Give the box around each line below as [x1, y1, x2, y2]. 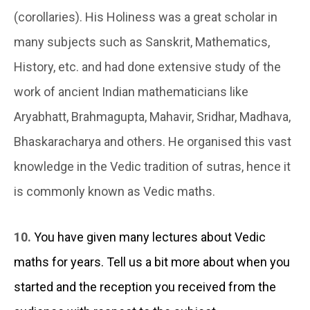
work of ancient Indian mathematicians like [14, 84, 248, 100]
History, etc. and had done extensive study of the [14, 60, 281, 75]
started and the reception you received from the [14, 280, 276, 295]
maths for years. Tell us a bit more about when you [14, 255, 290, 270]
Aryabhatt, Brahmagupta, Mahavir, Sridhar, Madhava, [14, 109, 291, 125]
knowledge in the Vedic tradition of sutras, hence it [14, 159, 291, 174]
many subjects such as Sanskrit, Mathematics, [14, 35, 270, 50]
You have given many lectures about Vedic [34, 230, 266, 245]
